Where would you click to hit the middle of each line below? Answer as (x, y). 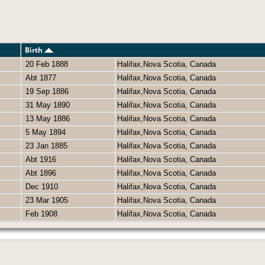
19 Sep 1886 (46, 92)
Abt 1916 (40, 160)
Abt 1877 (40, 78)
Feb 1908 (40, 214)
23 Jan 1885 (45, 146)
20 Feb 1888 (46, 64)
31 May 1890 (46, 105)
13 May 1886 (46, 119)
